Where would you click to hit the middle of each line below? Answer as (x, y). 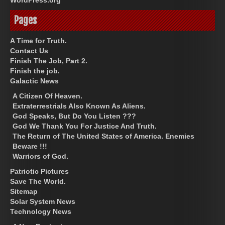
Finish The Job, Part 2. (49, 61)
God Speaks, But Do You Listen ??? (74, 116)
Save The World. (38, 181)
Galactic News (34, 81)
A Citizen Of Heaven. (47, 96)
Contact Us (29, 50)
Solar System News (43, 201)
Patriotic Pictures (39, 171)
